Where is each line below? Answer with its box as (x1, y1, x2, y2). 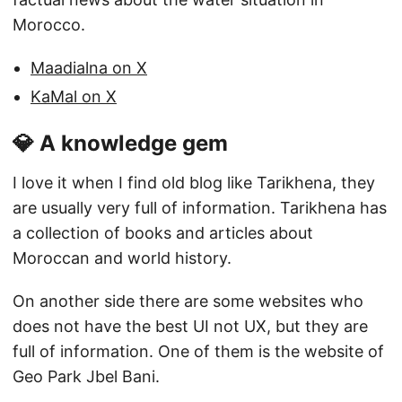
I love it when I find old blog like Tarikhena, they (13, 173, 375, 193)
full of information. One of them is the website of (13, 342, 384, 362)
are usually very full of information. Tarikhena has (13, 198, 387, 218)
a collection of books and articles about (13, 223, 313, 243)
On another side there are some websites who (13, 292, 363, 311)
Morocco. (13, 14, 85, 34)
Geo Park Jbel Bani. (13, 367, 160, 387)
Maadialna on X (31, 57, 147, 77)
